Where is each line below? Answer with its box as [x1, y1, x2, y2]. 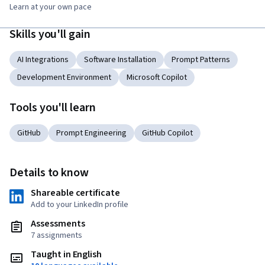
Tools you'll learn [9, 99, 96, 117]
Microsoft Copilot [127, 72, 187, 84]
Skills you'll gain [9, 26, 91, 43]
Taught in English [31, 248, 102, 261]
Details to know [9, 164, 89, 182]
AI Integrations [17, 54, 69, 66]
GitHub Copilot [142, 127, 193, 140]
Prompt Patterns [172, 54, 230, 66]
